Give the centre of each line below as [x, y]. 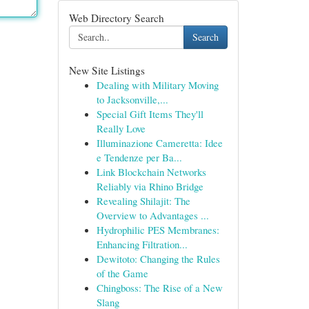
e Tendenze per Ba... [139, 157]
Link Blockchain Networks [151, 172]
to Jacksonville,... [132, 99]
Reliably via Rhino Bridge [150, 186]
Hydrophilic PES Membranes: [158, 230]
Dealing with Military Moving [157, 85]
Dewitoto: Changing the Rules [158, 259]
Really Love [121, 128]
